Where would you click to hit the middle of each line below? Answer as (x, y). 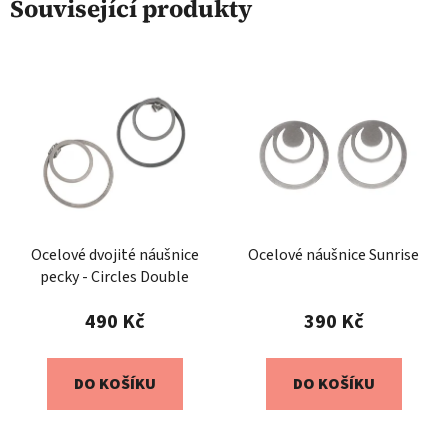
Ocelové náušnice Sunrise (333, 254)
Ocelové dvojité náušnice (114, 254)
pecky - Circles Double (114, 276)
